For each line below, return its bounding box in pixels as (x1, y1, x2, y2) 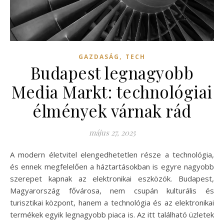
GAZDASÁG (78, 52, 119, 61)
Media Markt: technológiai (11, 80, 212, 102)
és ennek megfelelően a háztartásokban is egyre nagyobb (10, 161, 214, 171)
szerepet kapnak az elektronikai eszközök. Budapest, (10, 173, 214, 183)
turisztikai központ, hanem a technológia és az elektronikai (10, 197, 214, 207)
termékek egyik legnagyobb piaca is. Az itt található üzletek (10, 209, 214, 219)
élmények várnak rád (32, 99, 191, 121)
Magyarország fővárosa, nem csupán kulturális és (10, 185, 214, 195)
